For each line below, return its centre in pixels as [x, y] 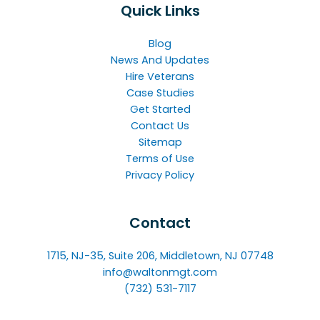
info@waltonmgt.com [160, 272]
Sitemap [160, 142]
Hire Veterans [160, 77]
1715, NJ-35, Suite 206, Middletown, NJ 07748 [160, 256]
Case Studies [160, 93]
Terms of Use [160, 159]
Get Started [160, 110]
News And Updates [160, 60]
